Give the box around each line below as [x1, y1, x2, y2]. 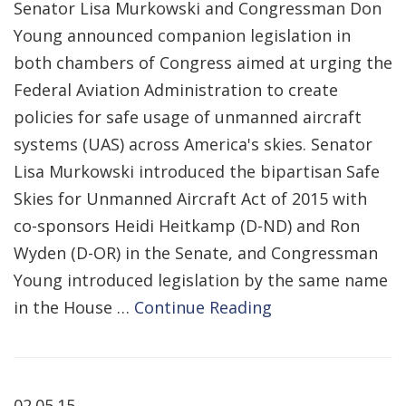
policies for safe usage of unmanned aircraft [14, 106, 362, 128]
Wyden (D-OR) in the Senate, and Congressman [14, 242, 378, 264]
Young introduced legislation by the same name [14, 269, 388, 291]
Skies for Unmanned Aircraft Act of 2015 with [14, 188, 367, 209]
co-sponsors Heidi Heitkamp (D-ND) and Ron [14, 215, 360, 237]
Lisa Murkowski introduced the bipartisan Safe [14, 160, 380, 182]
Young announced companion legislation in [14, 24, 351, 46]
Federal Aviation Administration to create [14, 79, 338, 101]
